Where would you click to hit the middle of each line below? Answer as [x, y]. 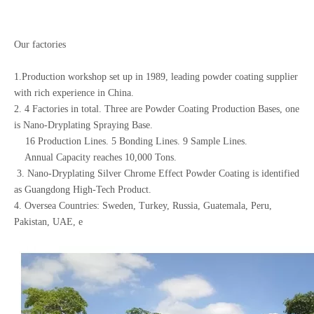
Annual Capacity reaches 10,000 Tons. [95, 157]
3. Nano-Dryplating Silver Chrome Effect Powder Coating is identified [157, 173]
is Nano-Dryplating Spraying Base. [83, 125]
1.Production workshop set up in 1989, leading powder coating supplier [156, 77]
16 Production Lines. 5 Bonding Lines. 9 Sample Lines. [131, 141]
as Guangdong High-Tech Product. [83, 190]
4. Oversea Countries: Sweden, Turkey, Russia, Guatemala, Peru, [143, 206]
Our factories [40, 45]
